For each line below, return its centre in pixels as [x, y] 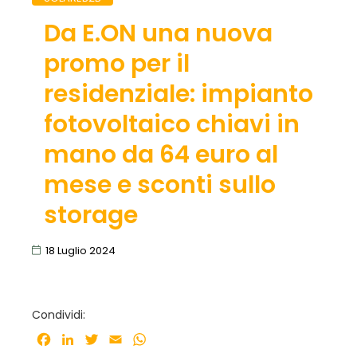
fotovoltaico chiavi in [171, 124]
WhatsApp [182, 339]
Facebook [84, 339]
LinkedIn [102, 339]
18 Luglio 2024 [80, 250]
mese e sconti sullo [159, 184]
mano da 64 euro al [161, 154]
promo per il [116, 63]
